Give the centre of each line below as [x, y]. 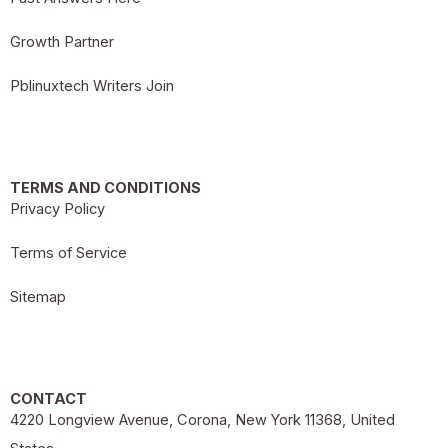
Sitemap [38, 296]
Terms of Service [68, 252]
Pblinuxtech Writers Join [92, 85]
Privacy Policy [57, 208]
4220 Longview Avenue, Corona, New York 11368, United [202, 419]
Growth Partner [62, 41]
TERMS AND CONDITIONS [105, 187]
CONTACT [48, 398]
